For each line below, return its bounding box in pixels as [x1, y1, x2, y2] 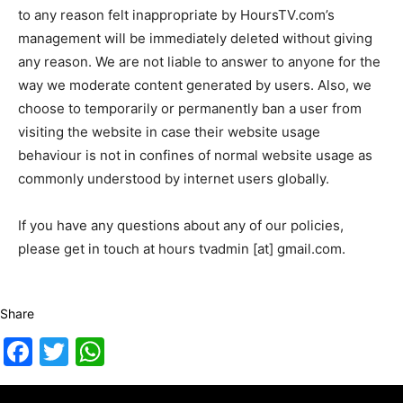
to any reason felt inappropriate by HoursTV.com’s [18, 6, 335, 23]
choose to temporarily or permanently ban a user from [18, 100, 362, 117]
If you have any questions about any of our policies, [18, 217, 344, 234]
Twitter [68, 334, 166, 369]
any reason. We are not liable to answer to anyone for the [18, 53, 381, 70]
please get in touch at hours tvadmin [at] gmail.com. [18, 240, 345, 257]
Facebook [32, 334, 166, 369]
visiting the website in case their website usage [18, 123, 320, 140]
